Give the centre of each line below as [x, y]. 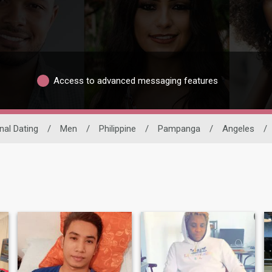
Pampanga [179, 129]
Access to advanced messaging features [136, 80]
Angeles [238, 129]
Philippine [117, 129]
